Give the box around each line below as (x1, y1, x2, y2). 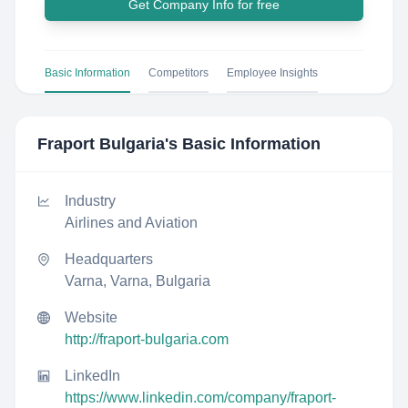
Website (65, 310, 117, 325)
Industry (65, 193, 116, 209)
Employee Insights (227, 66, 318, 79)
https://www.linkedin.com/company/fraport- (65, 390, 336, 405)
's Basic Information (165, 135, 321, 153)
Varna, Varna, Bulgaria (65, 273, 210, 289)
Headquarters (65, 251, 153, 267)
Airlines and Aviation (65, 215, 198, 230)
